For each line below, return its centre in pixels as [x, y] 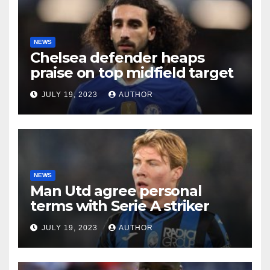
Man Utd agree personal [116, 191]
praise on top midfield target [132, 73]
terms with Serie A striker [120, 206]
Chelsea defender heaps [117, 58]
